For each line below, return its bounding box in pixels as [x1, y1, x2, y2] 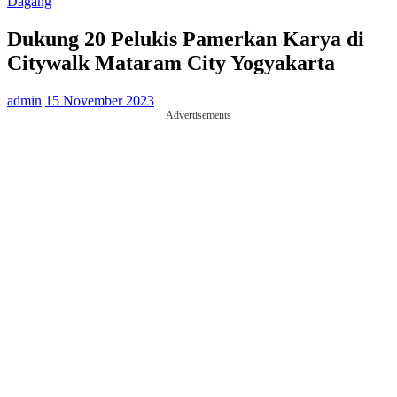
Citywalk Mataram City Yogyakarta [7, 51, 335, 74]
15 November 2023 [45, 92, 154, 108]
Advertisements [166, 108, 231, 121]
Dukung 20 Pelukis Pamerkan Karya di [7, 27, 364, 51]
